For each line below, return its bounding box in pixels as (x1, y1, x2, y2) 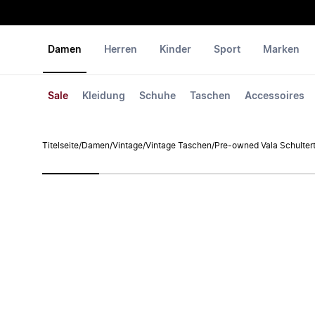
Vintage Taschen (146, 141, 212, 150)
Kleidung (82, 91, 125, 101)
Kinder (160, 45, 191, 55)
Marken (263, 45, 300, 55)
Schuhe (139, 91, 176, 101)
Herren (104, 45, 137, 55)
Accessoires (245, 91, 304, 101)
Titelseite (42, 141, 79, 150)
